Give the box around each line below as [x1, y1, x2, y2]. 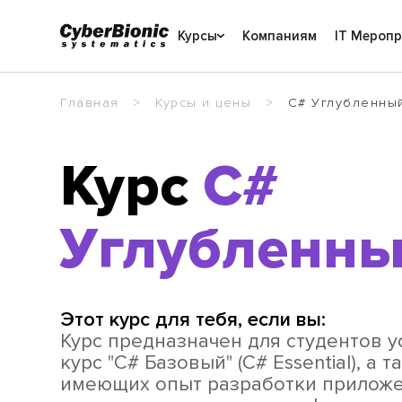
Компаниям [241, 28, 317, 44]
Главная [60, 95, 119, 110]
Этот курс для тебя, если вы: [60, 308, 327, 332]
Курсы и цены [155, 95, 252, 110]
